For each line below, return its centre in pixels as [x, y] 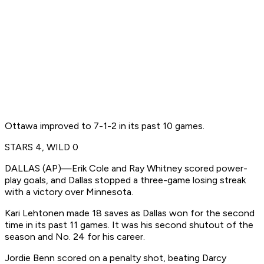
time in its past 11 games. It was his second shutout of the [129, 225]
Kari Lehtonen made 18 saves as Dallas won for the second [130, 213]
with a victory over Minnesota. [69, 192]
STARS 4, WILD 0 [42, 147]
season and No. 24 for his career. [75, 237]
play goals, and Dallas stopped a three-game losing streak [125, 180]
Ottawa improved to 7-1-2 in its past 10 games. [105, 126]
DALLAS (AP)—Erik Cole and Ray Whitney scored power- [126, 169]
